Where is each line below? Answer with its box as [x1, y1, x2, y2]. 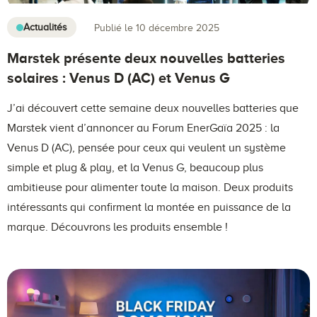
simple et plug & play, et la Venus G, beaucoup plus [7, 161, 263, 175]
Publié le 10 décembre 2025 [94, 22, 219, 33]
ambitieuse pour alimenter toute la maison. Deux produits [7, 181, 293, 195]
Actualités [23, 22, 67, 33]
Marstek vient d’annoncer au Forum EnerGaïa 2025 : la [7, 122, 279, 135]
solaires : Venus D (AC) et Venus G [7, 70, 229, 86]
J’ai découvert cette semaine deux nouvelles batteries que [7, 102, 299, 115]
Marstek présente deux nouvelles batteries [7, 50, 285, 67]
